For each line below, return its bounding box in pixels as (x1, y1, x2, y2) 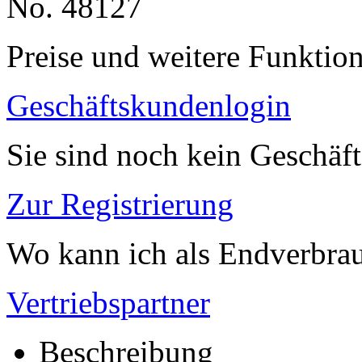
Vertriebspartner (6, 284, 210, 320)
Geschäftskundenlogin (6, 87, 291, 123)
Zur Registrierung (6, 186, 234, 221)
